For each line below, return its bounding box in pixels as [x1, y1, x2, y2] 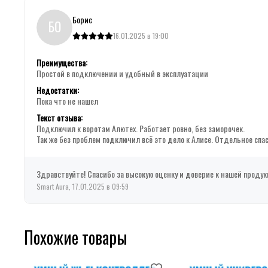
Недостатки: [36, 84, 79, 97]
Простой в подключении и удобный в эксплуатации [36, 67, 208, 80]
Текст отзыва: [36, 111, 83, 124]
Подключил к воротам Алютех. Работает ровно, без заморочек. [36, 122, 245, 135]
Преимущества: [36, 56, 87, 69]
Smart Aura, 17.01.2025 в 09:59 [36, 181, 129, 192]
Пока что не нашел [36, 95, 98, 108]
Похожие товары [24, 225, 127, 250]
